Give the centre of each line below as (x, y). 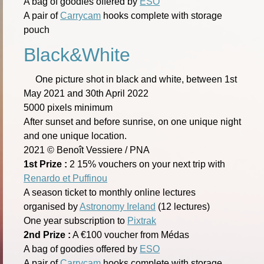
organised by (52, 206)
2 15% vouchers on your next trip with (146, 164)
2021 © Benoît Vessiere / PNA (87, 150)
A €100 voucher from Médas (130, 235)
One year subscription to (76, 220)
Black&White (77, 55)
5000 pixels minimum (68, 107)
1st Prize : (46, 164)
